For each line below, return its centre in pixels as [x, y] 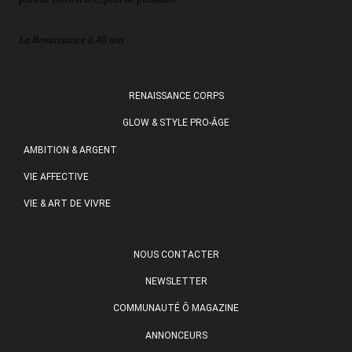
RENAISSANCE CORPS [176, 95]
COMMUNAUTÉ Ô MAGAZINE [176, 308]
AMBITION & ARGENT [70, 150]
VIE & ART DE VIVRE [67, 204]
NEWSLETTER [176, 282]
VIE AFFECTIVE [56, 176]
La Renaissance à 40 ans [71, 39]
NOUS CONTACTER [176, 254]
